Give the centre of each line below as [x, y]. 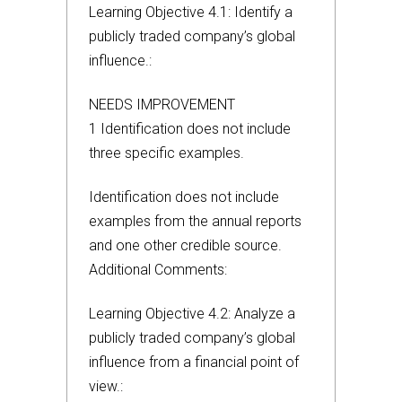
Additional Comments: [158, 270]
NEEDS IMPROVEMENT [162, 105]
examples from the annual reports [195, 221]
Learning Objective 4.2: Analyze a [192, 314]
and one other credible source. [185, 245]
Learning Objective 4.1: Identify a [191, 12]
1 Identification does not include [190, 129]
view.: [106, 386]
